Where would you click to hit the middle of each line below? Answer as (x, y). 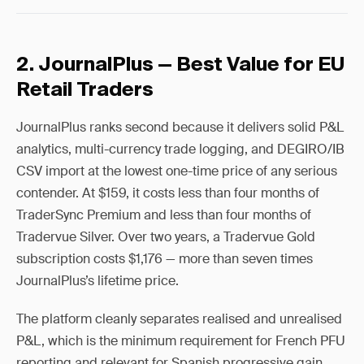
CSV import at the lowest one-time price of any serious (177, 171)
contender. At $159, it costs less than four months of (168, 193)
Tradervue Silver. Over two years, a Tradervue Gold (166, 237)
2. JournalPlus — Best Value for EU (180, 65)
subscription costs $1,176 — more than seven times (165, 259)
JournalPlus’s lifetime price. (97, 281)
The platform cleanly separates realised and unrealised (179, 319)
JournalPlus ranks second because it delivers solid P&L (180, 127)
